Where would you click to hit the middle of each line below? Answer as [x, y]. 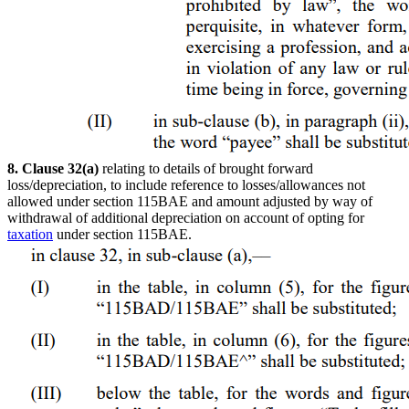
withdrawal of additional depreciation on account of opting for [186, 217]
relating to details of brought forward [206, 168]
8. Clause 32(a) [53, 168]
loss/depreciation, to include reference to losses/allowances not [186, 184]
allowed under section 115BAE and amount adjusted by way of [190, 201]
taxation [30, 234]
